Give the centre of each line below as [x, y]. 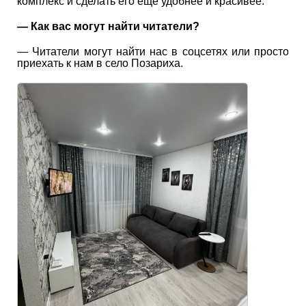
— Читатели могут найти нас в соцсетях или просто [153, 51]
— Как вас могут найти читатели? [108, 26]
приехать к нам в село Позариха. [100, 63]
